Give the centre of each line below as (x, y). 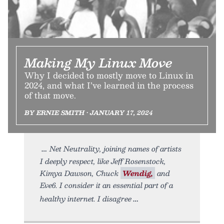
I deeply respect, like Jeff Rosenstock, (103, 161)
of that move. (50, 95)
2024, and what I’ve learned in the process (109, 85)
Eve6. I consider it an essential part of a (107, 185)
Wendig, (138, 173)
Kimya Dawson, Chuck (80, 173)
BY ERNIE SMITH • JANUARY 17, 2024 (88, 112)
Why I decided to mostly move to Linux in (109, 75)
